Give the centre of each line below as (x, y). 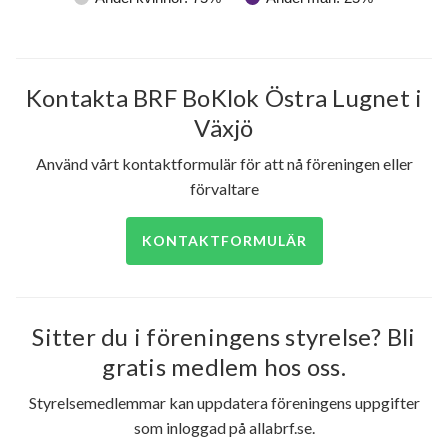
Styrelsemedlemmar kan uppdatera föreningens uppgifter (224, 403)
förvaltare (224, 189)
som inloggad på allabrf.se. (224, 428)
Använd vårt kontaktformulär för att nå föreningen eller (224, 164)
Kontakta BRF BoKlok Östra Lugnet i (224, 98)
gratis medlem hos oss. (224, 367)
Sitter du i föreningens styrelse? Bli (224, 337)
